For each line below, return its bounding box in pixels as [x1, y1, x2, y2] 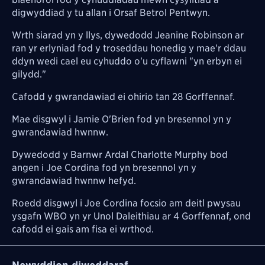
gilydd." [12, 68, 46, 80]
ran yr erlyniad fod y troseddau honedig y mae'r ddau [12, 42, 246, 54]
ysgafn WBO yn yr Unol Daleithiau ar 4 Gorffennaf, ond [12, 210, 251, 222]
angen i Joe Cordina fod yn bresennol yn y [12, 161, 196, 173]
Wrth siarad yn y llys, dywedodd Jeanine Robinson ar [12, 29, 244, 41]
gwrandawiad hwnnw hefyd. [12, 174, 136, 186]
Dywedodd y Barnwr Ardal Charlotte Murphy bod [12, 148, 228, 160]
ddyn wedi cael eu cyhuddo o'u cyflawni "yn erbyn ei [12, 55, 242, 67]
